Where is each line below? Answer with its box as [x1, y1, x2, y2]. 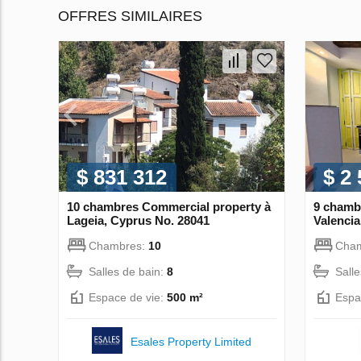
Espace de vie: [89, 290, 167, 304]
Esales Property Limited [131, 334, 252, 348]
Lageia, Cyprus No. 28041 [67, 213, 210, 227]
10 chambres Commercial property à [67, 199, 271, 214]
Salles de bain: [89, 264, 167, 278]
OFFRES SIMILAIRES [58, 8, 202, 25]
